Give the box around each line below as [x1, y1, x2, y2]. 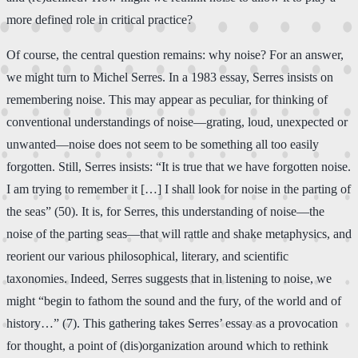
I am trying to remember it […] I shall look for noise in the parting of [6, 181, 351, 196]
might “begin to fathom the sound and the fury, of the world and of [6, 293, 341, 308]
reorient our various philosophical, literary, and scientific [6, 249, 288, 263]
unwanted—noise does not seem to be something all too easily [6, 137, 319, 151]
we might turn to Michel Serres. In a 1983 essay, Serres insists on [6, 70, 333, 84]
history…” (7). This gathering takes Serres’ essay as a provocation [6, 316, 338, 330]
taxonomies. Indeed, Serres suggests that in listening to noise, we [6, 271, 332, 285]
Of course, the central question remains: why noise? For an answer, [6, 47, 344, 62]
